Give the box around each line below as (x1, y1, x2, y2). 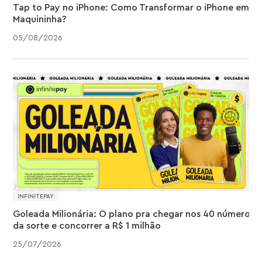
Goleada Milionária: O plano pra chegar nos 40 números (13, 209, 255, 219)
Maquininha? (13, 15, 67, 25)
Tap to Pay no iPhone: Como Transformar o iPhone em (13, 3, 250, 13)
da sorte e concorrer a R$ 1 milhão (13, 220, 161, 230)
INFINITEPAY (18, 193, 54, 199)
